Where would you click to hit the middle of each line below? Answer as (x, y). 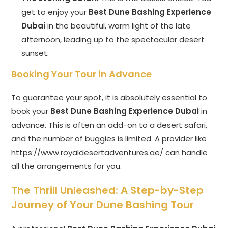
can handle (186, 153)
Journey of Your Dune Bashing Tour (103, 205)
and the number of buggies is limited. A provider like (109, 139)
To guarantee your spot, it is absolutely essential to (109, 98)
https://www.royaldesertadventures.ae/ (88, 153)
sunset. (35, 53)
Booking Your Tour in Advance (82, 74)
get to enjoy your (55, 12)
